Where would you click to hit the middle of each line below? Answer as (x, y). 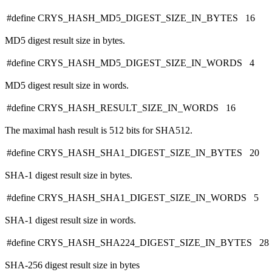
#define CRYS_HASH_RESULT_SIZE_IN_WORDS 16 (121, 108)
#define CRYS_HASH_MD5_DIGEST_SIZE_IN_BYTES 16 (131, 18)
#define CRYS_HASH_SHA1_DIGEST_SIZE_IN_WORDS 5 (133, 198)
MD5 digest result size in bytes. (65, 41)
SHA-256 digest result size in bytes (72, 265)
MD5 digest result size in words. (67, 86)
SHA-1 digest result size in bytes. (69, 175)
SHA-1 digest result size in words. (70, 220)
